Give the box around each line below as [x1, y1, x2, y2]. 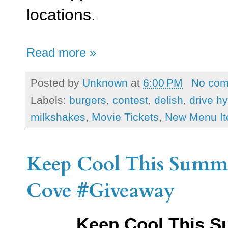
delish [154, 94, 183, 106]
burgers [69, 94, 106, 106]
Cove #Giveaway [26, 177, 175, 204]
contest [112, 94, 148, 106]
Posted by [31, 77, 82, 89]
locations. [26, 6, 96, 24]
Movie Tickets [92, 110, 159, 123]
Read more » [26, 46, 96, 60]
